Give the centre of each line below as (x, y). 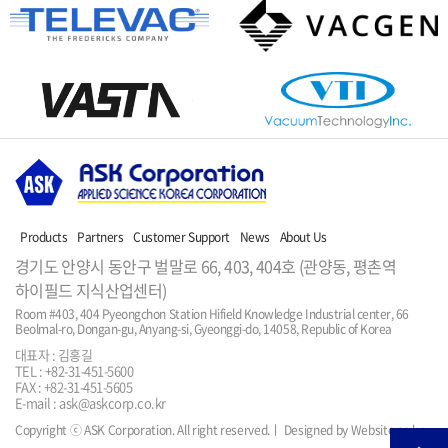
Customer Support (181, 236)
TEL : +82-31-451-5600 (74, 370)
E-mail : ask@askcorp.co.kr (90, 402)
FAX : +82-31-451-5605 (74, 386)
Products (44, 236)
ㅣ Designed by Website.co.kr (347, 429)
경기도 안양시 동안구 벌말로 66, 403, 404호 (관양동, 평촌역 (206, 265)
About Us (303, 236)
